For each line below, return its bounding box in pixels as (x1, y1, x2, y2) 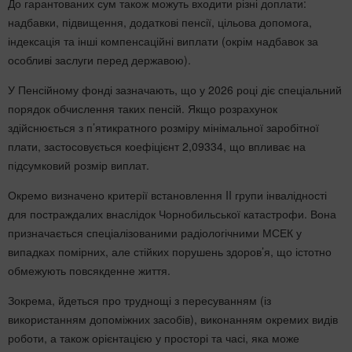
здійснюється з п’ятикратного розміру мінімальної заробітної (8, 119, 319, 135)
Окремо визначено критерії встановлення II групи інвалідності (8, 186, 327, 203)
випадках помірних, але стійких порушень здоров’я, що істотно (8, 243, 332, 259)
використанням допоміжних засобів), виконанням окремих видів (8, 310, 338, 327)
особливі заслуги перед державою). (8, 51, 191, 68)
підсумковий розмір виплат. (8, 156, 149, 173)
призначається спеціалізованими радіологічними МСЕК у (8, 224, 302, 240)
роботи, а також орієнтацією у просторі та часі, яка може (8, 329, 299, 346)
